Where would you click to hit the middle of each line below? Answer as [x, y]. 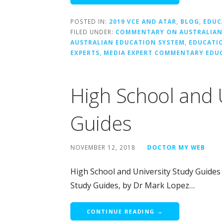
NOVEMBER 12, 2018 [103, 147]
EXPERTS [85, 53]
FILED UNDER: [93, 32]
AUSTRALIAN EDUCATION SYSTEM [128, 42]
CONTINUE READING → [125, 212]
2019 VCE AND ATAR [143, 22]
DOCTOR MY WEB [176, 147]
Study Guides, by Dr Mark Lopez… [133, 186]
